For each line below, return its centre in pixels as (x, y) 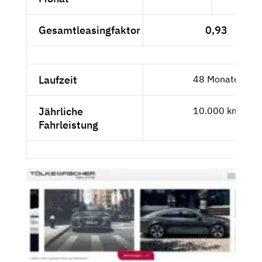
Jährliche (61, 111)
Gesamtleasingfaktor (89, 30)
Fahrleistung (68, 125)
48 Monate (216, 79)
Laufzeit (58, 80)
